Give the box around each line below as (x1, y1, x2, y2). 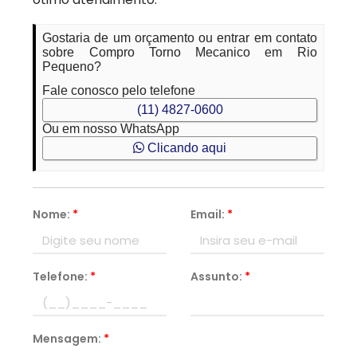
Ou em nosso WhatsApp (42, 122, 180, 135)
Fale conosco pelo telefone (42, 84, 196, 97)
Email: (190, 206, 227, 222)
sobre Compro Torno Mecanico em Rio (42, 45, 317, 59)
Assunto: (190, 269, 245, 284)
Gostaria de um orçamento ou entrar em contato (42, 31, 317, 45)
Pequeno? (42, 60, 102, 73)
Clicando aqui (144, 141, 226, 155)
